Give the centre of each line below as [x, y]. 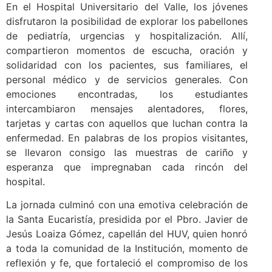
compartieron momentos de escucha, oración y [127, 50]
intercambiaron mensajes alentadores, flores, [127, 108]
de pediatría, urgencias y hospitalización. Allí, [127, 36]
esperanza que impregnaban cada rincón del [127, 167]
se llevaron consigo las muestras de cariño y [127, 152]
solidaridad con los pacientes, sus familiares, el [127, 65]
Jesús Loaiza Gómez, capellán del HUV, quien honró [127, 233]
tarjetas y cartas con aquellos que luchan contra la [127, 123]
